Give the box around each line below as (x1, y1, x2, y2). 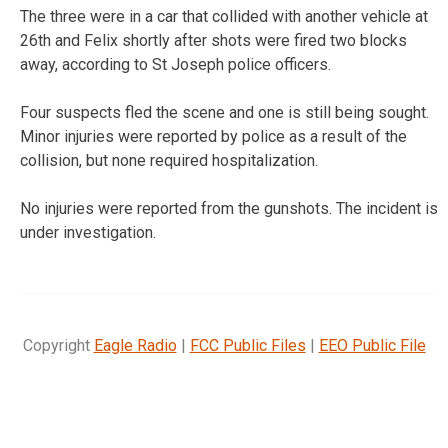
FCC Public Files (189, 335, 306, 355)
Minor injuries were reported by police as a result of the (20, 126, 407, 146)
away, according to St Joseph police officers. (20, 54, 331, 74)
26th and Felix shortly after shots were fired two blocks (20, 30, 407, 50)
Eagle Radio (93, 335, 177, 355)
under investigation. (20, 222, 156, 242)
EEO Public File (318, 335, 426, 355)
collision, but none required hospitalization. (20, 150, 318, 170)
